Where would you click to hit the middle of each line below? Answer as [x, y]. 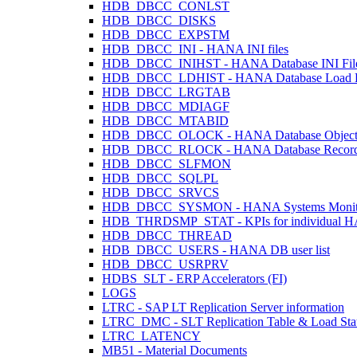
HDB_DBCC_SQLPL [160, 178]
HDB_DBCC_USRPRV [165, 264]
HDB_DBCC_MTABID [165, 121]
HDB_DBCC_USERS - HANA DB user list [216, 250]
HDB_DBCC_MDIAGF [166, 106]
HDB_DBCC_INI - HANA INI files [195, 49]
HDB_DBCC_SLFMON [167, 164]
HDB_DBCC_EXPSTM [166, 35]
